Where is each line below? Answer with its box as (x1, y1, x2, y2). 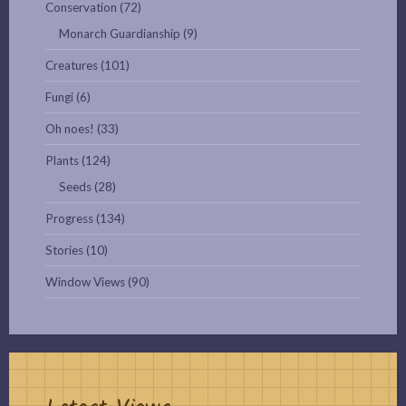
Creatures (45, 58, 98, 73)
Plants (45, 153, 79, 169)
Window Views (45, 275, 125, 290)
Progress (45, 211, 93, 227)
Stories (45, 243, 83, 258)
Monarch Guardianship (59, 26, 180, 42)
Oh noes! (45, 121, 94, 137)
